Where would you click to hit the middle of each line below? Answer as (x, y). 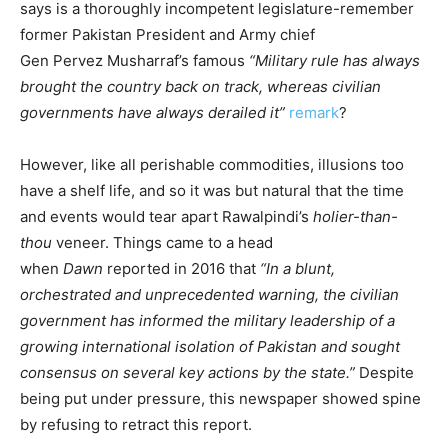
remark (314, 112)
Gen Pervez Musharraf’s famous (134, 60)
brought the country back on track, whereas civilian (200, 86)
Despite (384, 372)
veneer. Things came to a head (162, 242)
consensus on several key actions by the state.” (187, 372)
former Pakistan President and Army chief (167, 34)
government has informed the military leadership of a (207, 320)
